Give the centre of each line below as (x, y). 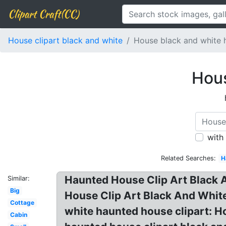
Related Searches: (188, 158)
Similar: (19, 178)
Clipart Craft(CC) (43, 14)
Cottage (22, 203)
